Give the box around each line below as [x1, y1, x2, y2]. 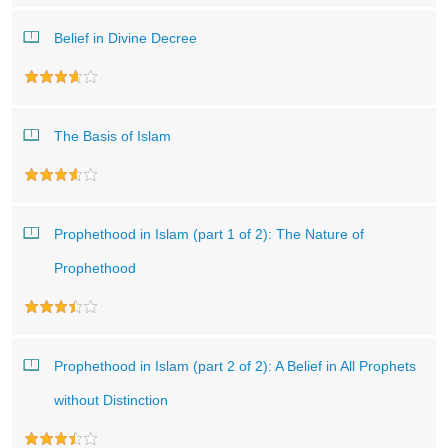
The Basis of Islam [54, 128, 171, 144]
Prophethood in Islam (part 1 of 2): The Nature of [54, 226, 364, 242]
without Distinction [54, 392, 168, 408]
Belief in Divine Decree [54, 30, 197, 46]
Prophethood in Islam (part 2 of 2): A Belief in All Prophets [54, 358, 416, 374]
